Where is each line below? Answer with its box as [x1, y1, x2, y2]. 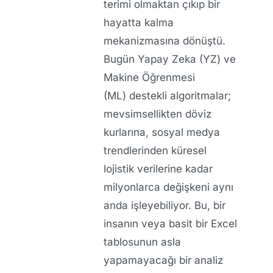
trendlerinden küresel [104, 144, 207, 157]
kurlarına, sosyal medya [104, 126, 220, 138]
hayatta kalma [104, 16, 174, 29]
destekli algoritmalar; [126, 89, 231, 102]
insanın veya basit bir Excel [104, 217, 237, 230]
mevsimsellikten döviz [104, 107, 211, 120]
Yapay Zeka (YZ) [138, 52, 221, 65]
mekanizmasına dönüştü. [104, 34, 225, 47]
